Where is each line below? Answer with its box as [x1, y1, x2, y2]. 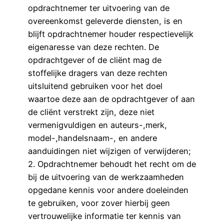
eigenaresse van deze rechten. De [28, 42, 159, 52]
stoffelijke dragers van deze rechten [28, 68, 167, 78]
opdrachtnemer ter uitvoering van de [28, 3, 169, 13]
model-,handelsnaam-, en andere [28, 133, 157, 143]
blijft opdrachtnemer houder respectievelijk [28, 29, 193, 39]
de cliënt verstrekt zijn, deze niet [28, 107, 154, 117]
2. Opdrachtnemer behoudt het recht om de [28, 159, 196, 169]
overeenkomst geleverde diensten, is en [28, 16, 182, 26]
